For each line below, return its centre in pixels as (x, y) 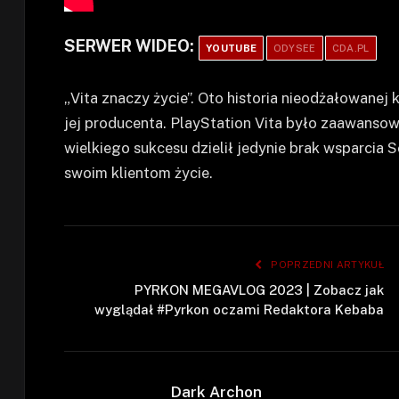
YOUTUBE (232, 49)
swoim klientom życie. (138, 172)
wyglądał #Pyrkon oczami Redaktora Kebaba (239, 309)
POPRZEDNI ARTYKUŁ (326, 264)
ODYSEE (294, 49)
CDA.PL (350, 49)
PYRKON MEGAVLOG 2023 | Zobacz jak (259, 289)
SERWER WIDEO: (131, 46)
